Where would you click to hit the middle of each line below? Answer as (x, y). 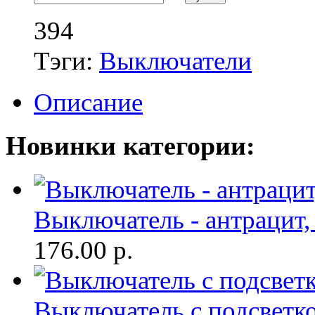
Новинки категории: (130, 146)
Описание (88, 102)
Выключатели (175, 60)
